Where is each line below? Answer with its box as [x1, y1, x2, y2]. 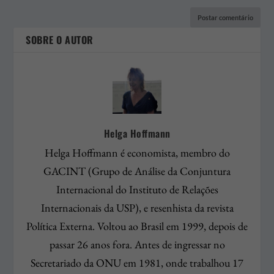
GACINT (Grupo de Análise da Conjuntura [43, 163, 231, 178]
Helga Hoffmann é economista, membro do [44, 145, 230, 160]
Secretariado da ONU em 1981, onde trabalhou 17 [31, 255, 243, 270]
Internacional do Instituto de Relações [56, 182, 218, 196]
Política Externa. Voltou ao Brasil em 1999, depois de [26, 218, 248, 233]
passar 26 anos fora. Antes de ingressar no [49, 237, 225, 251]
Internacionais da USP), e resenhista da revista [40, 200, 234, 215]
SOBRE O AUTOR [26, 32, 94, 47]
